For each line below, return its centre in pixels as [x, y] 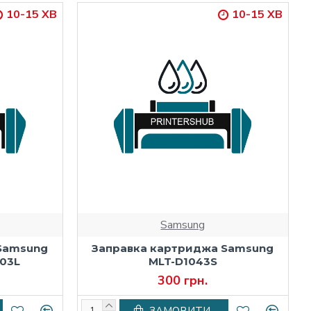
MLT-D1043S [183, 261]
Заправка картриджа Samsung [183, 248]
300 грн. [183, 280]
